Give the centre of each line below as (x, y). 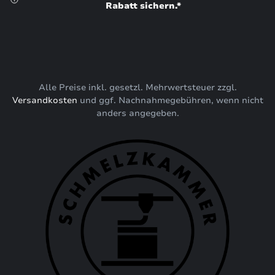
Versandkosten (45, 101)
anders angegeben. (137, 114)
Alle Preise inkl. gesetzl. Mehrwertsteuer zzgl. (137, 88)
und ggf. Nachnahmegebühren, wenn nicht (170, 101)
